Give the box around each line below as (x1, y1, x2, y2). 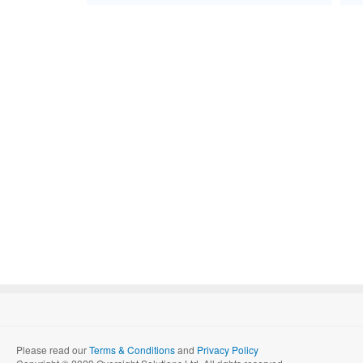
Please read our (16, 343, 89, 357)
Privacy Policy (197, 343, 258, 357)
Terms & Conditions (89, 343, 175, 357)
